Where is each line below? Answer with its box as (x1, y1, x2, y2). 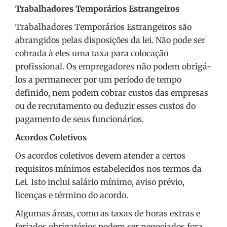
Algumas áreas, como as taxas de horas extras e (15, 208, 200, 219)
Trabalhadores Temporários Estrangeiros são (15, 22, 192, 32)
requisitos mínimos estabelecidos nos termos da (15, 164, 202, 174)
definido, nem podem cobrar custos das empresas (15, 88, 208, 98)
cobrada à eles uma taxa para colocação (15, 48, 168, 59)
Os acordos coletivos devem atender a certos (15, 150, 185, 161)
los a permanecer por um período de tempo (15, 74, 181, 85)
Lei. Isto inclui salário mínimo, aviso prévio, (15, 177, 184, 187)
